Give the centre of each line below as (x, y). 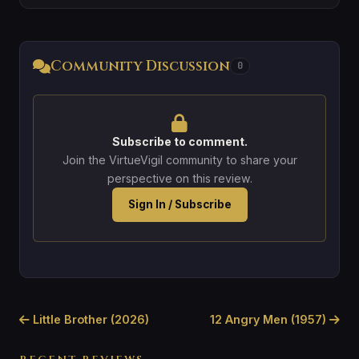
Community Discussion (140, 66)
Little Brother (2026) (89, 319)
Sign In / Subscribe (179, 204)
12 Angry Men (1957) (270, 319)
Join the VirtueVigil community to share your (179, 159)
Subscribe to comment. (179, 141)
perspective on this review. (179, 178)
